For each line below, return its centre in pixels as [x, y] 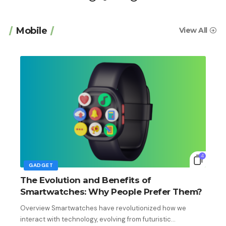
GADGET [41, 165]
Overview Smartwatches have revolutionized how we [103, 208]
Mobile [32, 31]
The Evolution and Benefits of [86, 180]
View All [193, 31]
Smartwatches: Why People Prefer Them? [111, 191]
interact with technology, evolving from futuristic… [98, 219]
